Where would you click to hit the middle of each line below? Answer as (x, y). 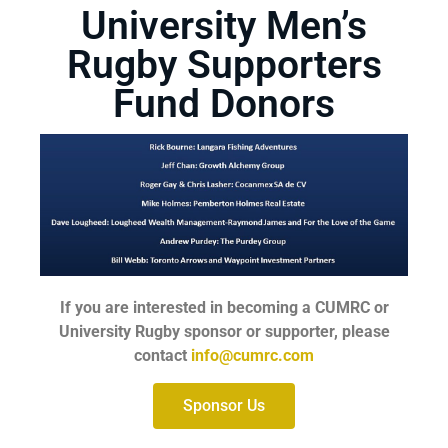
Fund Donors (224, 104)
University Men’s (224, 26)
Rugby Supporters (224, 65)
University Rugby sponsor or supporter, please (224, 332)
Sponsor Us (224, 405)
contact (162, 356)
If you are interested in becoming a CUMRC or (224, 308)
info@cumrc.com (252, 356)
